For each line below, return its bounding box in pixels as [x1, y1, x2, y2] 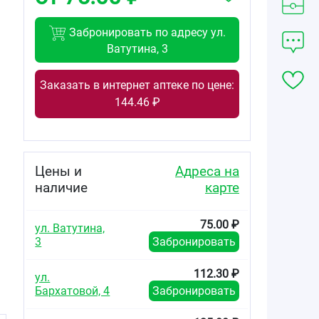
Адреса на [174, 162, 239, 179]
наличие [35, 179, 88, 196]
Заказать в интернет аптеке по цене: [40, 78, 235, 92]
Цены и [35, 162, 83, 179]
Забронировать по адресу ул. [66, 25, 226, 39]
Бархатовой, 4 [35, 283, 110, 298]
